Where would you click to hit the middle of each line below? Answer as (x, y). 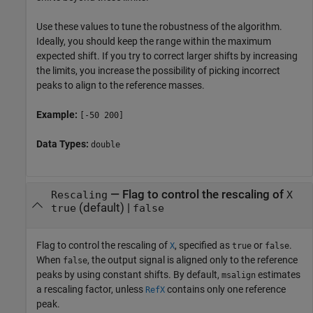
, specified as (203, 245)
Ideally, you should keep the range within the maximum (154, 41)
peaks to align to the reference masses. (121, 85)
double (105, 144)
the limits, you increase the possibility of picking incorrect (158, 70)
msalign (239, 275)
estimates (278, 274)
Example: (58, 114)
